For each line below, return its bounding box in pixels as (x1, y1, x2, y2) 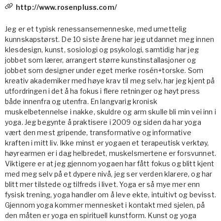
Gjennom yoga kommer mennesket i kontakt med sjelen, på (5, 201, 205, 209)
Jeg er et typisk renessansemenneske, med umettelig (5, 25, 187, 33)
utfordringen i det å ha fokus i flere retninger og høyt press (5, 87, 200, 95)
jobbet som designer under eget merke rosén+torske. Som (5, 66, 204, 74)
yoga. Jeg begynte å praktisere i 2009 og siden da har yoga (5, 118, 201, 126)
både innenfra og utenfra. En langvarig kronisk (5, 97, 157, 106)
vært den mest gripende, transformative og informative (5, 128, 191, 137)
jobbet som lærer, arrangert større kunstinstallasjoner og (5, 56, 196, 64)
